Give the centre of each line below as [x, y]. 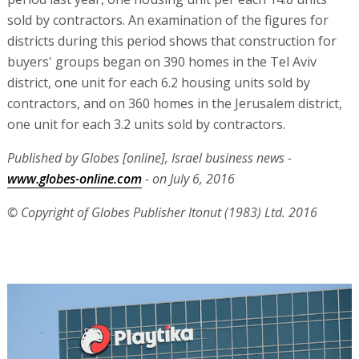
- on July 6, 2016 [188, 178]
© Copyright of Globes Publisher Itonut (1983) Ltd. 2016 [162, 212]
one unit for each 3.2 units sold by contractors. [146, 124]
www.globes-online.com [74, 178]
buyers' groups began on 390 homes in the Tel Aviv [161, 61]
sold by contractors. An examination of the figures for [167, 20]
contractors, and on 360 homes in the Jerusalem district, [174, 103]
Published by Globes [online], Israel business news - [149, 157]
